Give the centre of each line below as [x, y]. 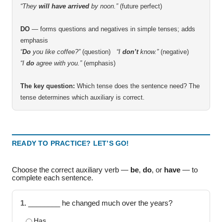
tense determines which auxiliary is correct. [83, 97]
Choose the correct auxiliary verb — [71, 170]
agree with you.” [58, 63]
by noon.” [104, 6]
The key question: [48, 86]
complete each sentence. [53, 178]
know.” [148, 52]
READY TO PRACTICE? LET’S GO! [71, 143]
